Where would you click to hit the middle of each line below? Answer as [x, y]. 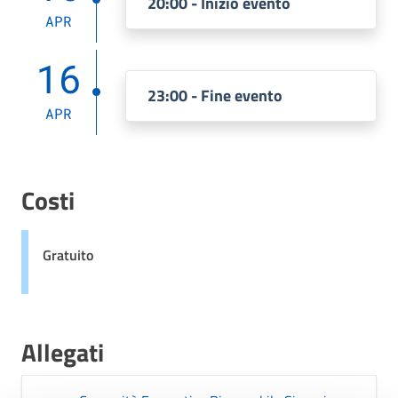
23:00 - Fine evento [215, 96]
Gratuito [68, 255]
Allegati [63, 352]
